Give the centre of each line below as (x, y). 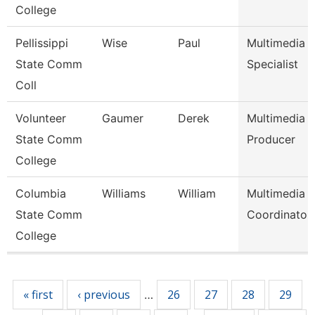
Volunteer (41, 118)
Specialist (272, 64)
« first (38, 295)
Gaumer (123, 118)
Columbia (41, 193)
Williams (124, 193)
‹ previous (104, 295)
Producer (271, 139)
